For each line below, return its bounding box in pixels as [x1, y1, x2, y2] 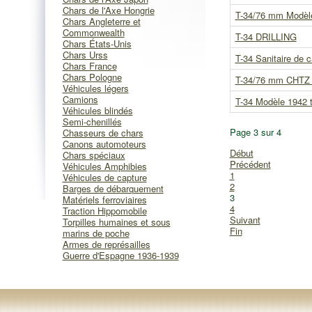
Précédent [229, 157, 271, 171]
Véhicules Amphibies [62, 159, 147, 173]
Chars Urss [62, 48, 108, 61]
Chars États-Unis [62, 37, 132, 50]
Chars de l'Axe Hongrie [62, 3, 155, 17]
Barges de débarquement [62, 182, 164, 195]
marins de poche [62, 226, 130, 240]
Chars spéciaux [62, 148, 125, 162]
